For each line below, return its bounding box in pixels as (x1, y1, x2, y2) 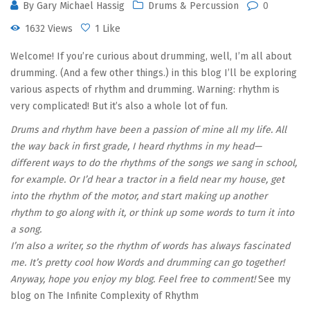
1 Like (92, 23, 120, 35)
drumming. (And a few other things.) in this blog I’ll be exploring (10, 67, 297, 80)
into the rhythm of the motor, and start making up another (10, 190, 267, 203)
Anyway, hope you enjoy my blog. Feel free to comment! (10, 273, 255, 286)
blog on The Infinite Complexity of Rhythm (10, 290, 199, 302)
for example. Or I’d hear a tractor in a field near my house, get (10, 174, 284, 186)
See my (258, 273, 291, 286)
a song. (10, 224, 42, 236)
